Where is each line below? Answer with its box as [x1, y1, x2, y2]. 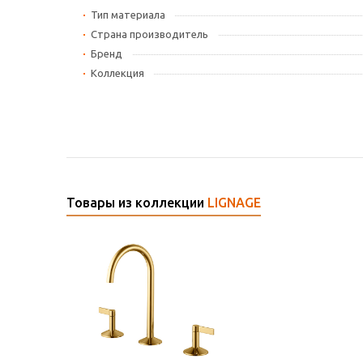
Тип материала [91, 9, 165, 21]
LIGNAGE [207, 195, 261, 211]
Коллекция [91, 67, 144, 79]
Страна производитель [91, 28, 208, 41]
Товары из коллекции [66, 195, 207, 211]
